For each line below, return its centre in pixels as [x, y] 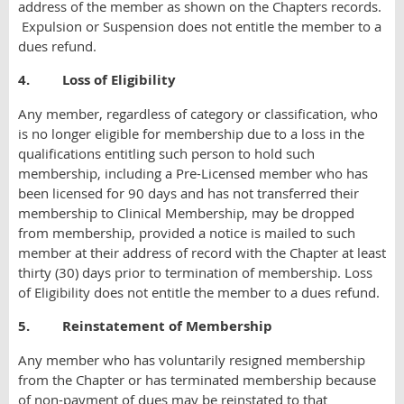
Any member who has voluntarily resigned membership [192, 360]
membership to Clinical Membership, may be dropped [186, 213]
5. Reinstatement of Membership [145, 326]
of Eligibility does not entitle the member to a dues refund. [199, 292]
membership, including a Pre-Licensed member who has [193, 173]
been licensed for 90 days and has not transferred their [188, 193]
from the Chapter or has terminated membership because [197, 380]
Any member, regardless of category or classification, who [198, 114]
